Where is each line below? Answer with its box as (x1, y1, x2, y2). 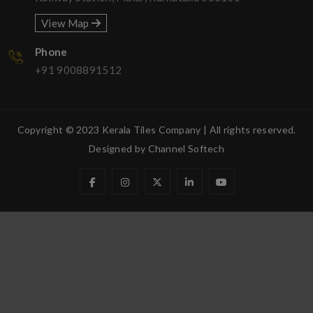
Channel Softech (147, 142, 225, 154)
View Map (41, 16, 92, 29)
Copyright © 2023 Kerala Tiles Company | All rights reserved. (17, 123, 296, 136)
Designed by (88, 142, 148, 154)
